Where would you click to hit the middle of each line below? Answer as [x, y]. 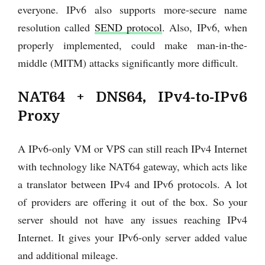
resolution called [56, 27]
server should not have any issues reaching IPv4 [132, 219]
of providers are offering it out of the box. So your [132, 201]
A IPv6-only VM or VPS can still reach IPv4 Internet [132, 148]
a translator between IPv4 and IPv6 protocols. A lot [132, 184]
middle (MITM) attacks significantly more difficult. [128, 62]
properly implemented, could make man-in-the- [132, 45]
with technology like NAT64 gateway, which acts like [132, 166]
